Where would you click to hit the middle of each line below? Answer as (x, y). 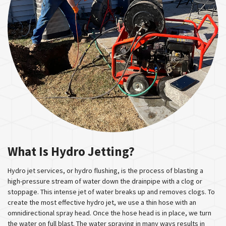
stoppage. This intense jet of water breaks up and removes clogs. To (111, 192)
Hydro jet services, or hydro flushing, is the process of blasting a (105, 171)
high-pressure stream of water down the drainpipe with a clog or (105, 181)
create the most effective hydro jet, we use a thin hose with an (102, 202)
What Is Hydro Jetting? (71, 151)
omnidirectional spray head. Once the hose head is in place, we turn (109, 213)
